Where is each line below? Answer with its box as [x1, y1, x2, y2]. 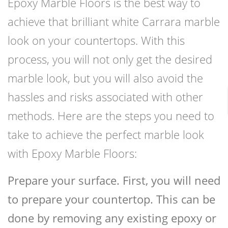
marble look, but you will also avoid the [8, 70, 203, 86]
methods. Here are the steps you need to [8, 108, 214, 124]
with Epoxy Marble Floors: [8, 146, 137, 161]
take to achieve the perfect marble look [8, 127, 204, 142]
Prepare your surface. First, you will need [8, 173, 220, 188]
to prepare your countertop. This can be [8, 191, 215, 207]
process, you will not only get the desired [8, 51, 212, 67]
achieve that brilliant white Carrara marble [8, 14, 220, 30]
